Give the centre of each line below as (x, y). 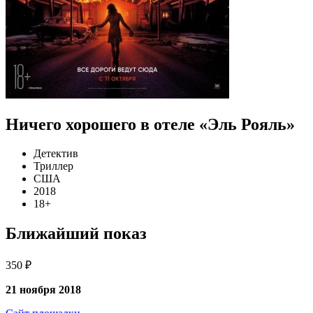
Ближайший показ (76, 234)
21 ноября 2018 (43, 290)
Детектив (56, 154)
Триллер (53, 166)
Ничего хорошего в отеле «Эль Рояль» (150, 124)
